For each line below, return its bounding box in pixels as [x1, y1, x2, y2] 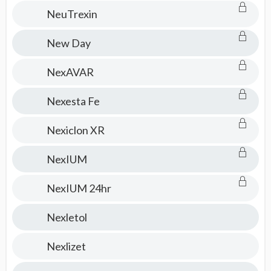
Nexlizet [46, 240, 86, 253]
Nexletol [46, 211, 87, 224]
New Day [46, 36, 91, 50]
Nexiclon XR [46, 123, 105, 137]
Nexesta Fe [46, 94, 100, 108]
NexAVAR [46, 65, 94, 79]
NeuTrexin [46, 7, 97, 21]
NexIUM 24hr [46, 181, 111, 195]
